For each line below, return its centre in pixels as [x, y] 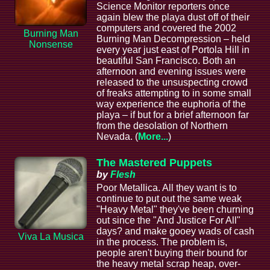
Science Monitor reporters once [163, 7]
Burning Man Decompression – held [173, 39]
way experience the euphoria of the [171, 104]
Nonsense [51, 44]
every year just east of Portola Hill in [173, 50]
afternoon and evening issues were [171, 72]
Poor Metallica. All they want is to [167, 188]
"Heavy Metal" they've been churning [175, 210]
